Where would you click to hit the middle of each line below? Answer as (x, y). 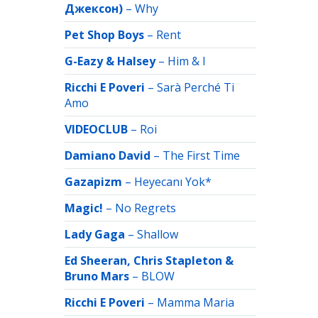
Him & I (187, 61)
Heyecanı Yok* (173, 182)
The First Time (201, 155)
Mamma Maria (196, 302)
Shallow (158, 234)
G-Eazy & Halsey (110, 61)
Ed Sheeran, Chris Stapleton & (149, 261)
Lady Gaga (95, 234)
